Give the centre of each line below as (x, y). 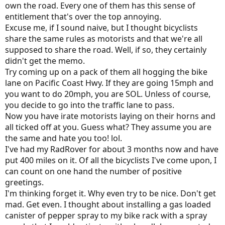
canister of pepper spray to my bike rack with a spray (106, 215)
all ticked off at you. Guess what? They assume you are (108, 127)
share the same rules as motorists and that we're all (104, 39)
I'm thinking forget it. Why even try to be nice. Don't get (110, 193)
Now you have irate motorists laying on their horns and (110, 116)
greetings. (24, 182)
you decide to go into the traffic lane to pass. (90, 105)
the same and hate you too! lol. (64, 138)
